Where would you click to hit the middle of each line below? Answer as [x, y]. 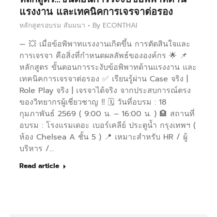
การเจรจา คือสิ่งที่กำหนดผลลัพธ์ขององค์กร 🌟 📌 [103, 56]
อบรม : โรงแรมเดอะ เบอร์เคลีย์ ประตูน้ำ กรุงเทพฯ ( [108, 126]
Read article [39, 166]
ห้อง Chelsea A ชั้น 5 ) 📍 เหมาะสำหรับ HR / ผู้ [103, 137]
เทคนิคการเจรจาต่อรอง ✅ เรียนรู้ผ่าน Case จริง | [104, 79]
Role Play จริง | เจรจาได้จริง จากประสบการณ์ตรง [105, 91]
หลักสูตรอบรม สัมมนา [52, 26]
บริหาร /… [37, 149]
